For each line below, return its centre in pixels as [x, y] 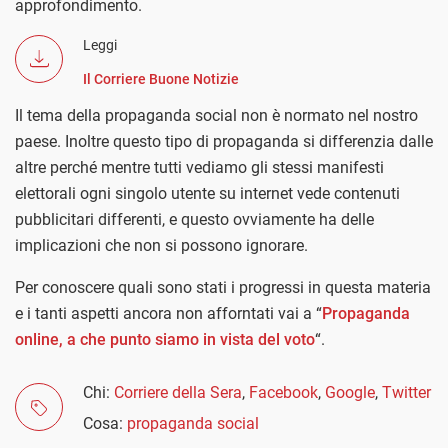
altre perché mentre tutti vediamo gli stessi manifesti [199, 167]
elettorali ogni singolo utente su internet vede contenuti [207, 193]
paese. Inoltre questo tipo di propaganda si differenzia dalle [224, 141]
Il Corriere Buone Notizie [161, 78]
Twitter [406, 392]
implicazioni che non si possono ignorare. [161, 245]
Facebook [283, 392]
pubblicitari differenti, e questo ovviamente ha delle [194, 219]
